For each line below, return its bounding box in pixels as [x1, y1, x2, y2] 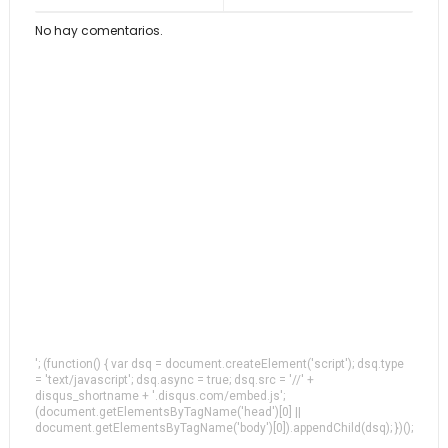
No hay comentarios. [34, 22, 163, 39]
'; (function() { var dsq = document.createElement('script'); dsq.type [34, 357, 404, 371]
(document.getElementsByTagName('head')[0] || [34, 405, 301, 419]
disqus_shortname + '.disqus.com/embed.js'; [34, 389, 285, 403]
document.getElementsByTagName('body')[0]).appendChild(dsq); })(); [34, 421, 413, 435]
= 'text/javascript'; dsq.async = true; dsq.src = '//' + [34, 373, 314, 387]
